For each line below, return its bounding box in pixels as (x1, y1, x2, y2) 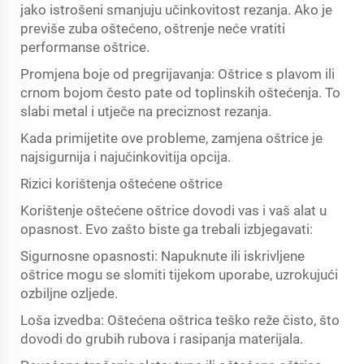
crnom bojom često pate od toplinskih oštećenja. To (20, 84, 340, 101)
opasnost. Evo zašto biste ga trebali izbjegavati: (20, 221, 313, 237)
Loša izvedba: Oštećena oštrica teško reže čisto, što (20, 312, 340, 328)
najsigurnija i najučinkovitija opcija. (20, 149, 231, 165)
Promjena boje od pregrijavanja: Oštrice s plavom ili (20, 66, 335, 82)
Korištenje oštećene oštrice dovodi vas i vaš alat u (20, 202, 327, 219)
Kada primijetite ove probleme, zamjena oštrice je (20, 130, 323, 146)
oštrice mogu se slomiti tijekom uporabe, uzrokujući (20, 266, 338, 283)
